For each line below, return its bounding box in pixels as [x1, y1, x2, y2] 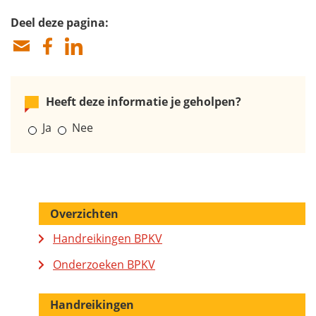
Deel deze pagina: [11, 15, 109, 31]
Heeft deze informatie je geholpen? [46, 94, 241, 110]
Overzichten [50, 206, 119, 222]
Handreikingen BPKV [53, 231, 162, 247]
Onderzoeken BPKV [53, 257, 155, 273]
